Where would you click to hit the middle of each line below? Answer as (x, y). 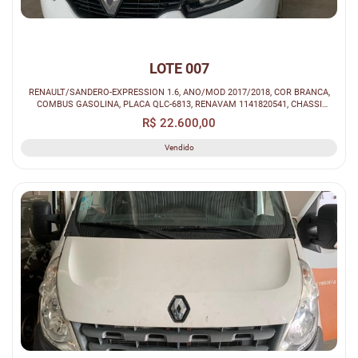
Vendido (179, 148)
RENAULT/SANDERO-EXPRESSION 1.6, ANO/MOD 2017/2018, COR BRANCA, (179, 92)
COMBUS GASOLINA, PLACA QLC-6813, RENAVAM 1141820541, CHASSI (179, 104)
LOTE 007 (179, 69)
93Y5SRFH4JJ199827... (179, 116)
